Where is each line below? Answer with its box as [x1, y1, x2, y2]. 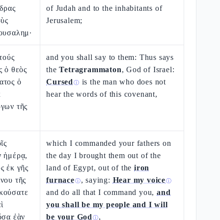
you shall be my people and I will [46, 200, 168, 209]
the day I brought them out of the [46, 151, 161, 160]
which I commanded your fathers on [46, 139, 171, 147]
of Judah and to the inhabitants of [46, 4, 163, 12]
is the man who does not [79, 78, 166, 86]
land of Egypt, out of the [46, 164, 135, 172]
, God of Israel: [121, 65, 175, 74]
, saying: [81, 176, 113, 184]
